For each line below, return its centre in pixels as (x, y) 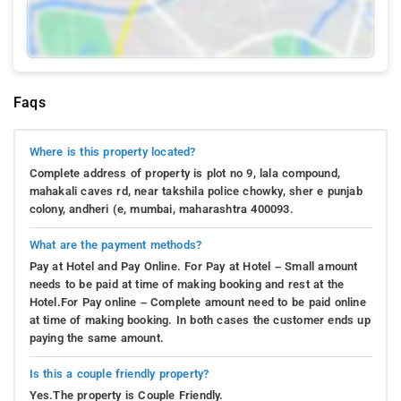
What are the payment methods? (115, 245)
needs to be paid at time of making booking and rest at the (187, 285)
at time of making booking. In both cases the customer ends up (200, 320)
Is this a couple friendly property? (119, 374)
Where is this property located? (112, 152)
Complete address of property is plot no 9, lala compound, (184, 174)
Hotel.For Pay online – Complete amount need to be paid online (197, 303)
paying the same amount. (97, 338)
